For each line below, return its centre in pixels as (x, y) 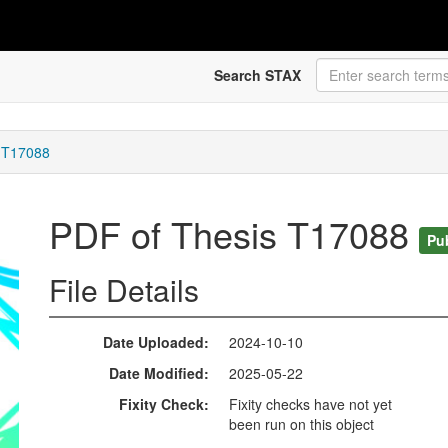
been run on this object (301, 424)
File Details (124, 290)
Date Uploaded (153, 342)
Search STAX (257, 75)
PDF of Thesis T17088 (234, 234)
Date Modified (156, 373)
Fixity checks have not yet (310, 404)
